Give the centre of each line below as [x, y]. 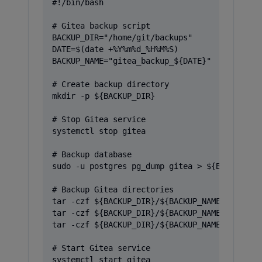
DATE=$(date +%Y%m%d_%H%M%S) [115, 49]
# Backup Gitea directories [113, 189]
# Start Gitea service [101, 248]
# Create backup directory [111, 84]
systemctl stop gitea [99, 131]
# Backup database [92, 154]
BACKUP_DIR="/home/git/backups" [122, 37]
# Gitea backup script [101, 26]
